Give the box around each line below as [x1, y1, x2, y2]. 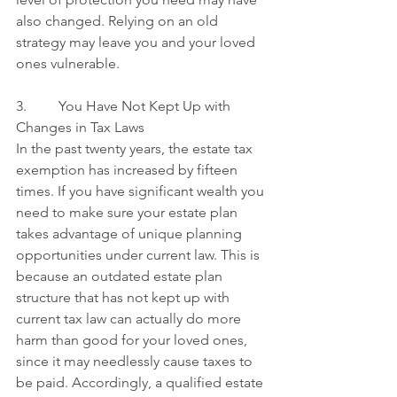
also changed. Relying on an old [16, 12, 222, 29]
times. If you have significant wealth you [16, 183, 268, 199]
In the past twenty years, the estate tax [16, 140, 256, 157]
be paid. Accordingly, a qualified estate [16, 374, 267, 391]
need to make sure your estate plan [16, 204, 241, 221]
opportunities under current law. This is [16, 246, 263, 263]
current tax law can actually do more [16, 310, 245, 327]
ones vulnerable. [16, 55, 120, 72]
